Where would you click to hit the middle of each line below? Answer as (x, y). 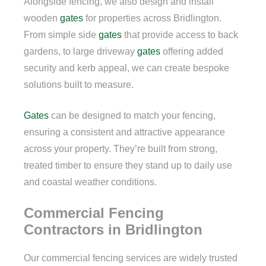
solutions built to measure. (79, 85)
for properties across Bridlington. (152, 18)
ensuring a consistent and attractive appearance (124, 132)
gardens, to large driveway (80, 52)
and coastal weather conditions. (90, 182)
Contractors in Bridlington (113, 230)
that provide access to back (180, 35)
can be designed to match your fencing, (132, 116)
